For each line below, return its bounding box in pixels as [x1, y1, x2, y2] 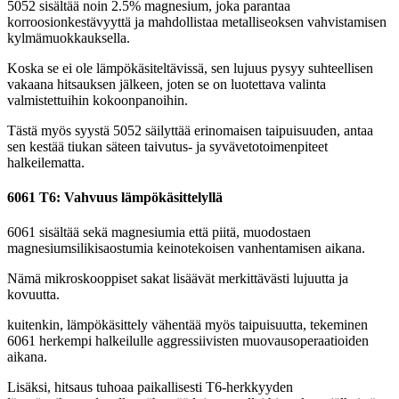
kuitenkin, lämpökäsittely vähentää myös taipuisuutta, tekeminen [7, 317, 368, 333]
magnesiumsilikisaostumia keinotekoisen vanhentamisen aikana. [7, 240, 365, 256]
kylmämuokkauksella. [7, 29, 130, 45]
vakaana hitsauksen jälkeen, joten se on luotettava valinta [7, 76, 326, 92]
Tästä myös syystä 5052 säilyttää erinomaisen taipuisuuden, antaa [7, 122, 373, 138]
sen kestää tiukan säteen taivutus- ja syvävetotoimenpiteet [7, 138, 328, 154]
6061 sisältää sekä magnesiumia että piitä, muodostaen [7, 224, 311, 240]
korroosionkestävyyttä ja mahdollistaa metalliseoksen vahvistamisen [7, 13, 387, 29]
